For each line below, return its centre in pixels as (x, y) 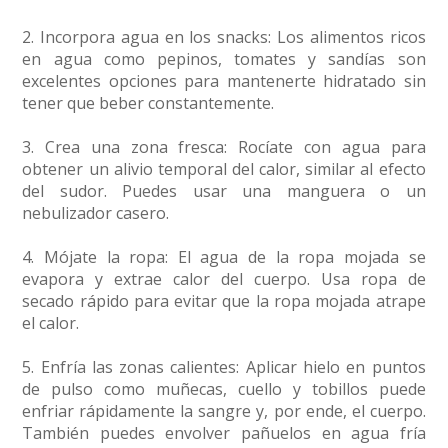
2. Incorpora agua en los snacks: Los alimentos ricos (224, 37)
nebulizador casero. (96, 213)
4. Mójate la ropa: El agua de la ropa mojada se (224, 257)
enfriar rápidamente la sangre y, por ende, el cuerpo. (224, 411)
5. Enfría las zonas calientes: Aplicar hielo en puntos (224, 367)
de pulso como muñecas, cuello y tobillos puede (224, 389)
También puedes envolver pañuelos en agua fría (224, 433)
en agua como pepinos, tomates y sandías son (224, 59)
